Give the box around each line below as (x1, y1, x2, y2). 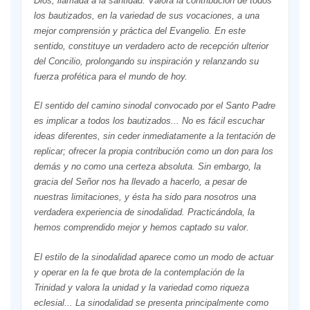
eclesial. (33, 297, 67, 308)
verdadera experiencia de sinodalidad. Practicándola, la (33, 207, 255, 218)
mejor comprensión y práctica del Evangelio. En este (33, 26, 246, 37)
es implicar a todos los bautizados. (33, 116, 174, 127)
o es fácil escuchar (188, 116, 264, 127)
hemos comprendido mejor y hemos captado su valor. (33, 222, 249, 233)
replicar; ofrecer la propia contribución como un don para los (33, 146, 273, 157)
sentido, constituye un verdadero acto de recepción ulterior (33, 41, 268, 52)
